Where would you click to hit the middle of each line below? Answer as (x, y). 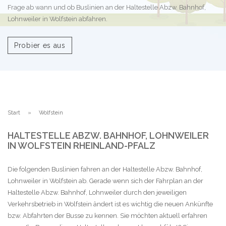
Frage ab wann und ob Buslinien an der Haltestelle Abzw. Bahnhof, (107, 8)
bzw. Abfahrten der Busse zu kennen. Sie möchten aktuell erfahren (107, 215)
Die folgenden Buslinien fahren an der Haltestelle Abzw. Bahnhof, (105, 169)
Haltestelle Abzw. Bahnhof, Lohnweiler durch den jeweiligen (97, 192)
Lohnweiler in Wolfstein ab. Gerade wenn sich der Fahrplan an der (105, 181)
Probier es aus (40, 45)
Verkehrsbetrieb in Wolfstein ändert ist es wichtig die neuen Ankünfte (110, 204)
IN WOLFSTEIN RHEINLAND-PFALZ (81, 145)
